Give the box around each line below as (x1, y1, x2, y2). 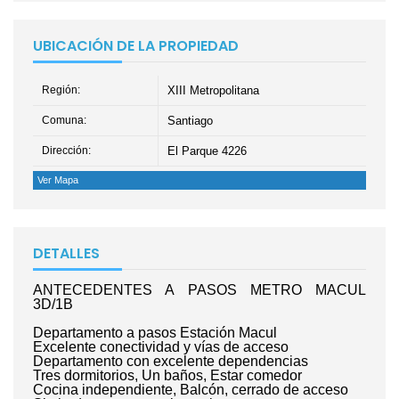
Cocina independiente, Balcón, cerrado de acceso (33, 381, 348, 397)
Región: (42, 83, 80, 96)
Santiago (167, 113, 213, 127)
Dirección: (42, 143, 91, 157)
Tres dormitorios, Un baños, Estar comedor (33, 367, 302, 383)
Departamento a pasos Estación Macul (33, 324, 277, 340)
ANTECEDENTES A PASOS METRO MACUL (33, 281, 366, 297)
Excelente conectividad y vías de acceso (33, 338, 289, 354)
